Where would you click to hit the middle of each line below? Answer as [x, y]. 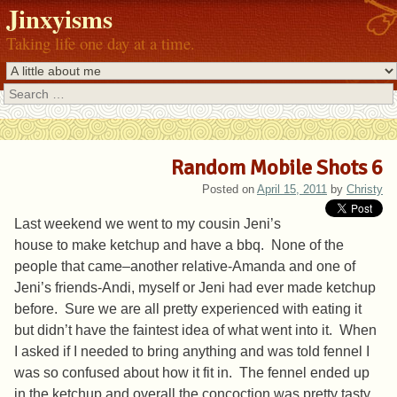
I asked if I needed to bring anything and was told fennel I [192, 352]
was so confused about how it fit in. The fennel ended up [192, 373]
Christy [365, 190]
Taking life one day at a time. [101, 43]
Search [23, 93]
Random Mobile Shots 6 [277, 168]
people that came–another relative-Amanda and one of [185, 267]
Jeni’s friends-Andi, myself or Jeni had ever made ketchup [195, 288]
